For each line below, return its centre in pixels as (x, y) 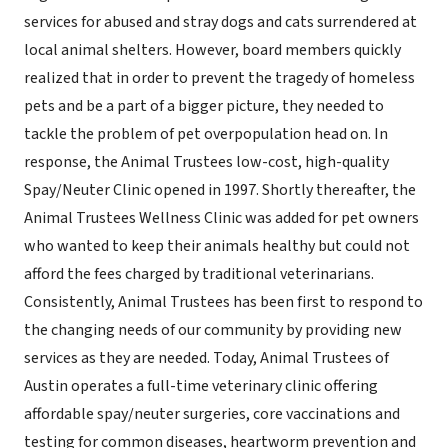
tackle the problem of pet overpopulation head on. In (206, 134)
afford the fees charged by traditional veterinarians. (199, 274)
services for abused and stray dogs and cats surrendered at (220, 22)
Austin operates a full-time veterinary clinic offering (201, 386)
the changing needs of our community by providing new (213, 330)
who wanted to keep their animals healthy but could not (217, 246)
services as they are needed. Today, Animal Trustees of (206, 358)
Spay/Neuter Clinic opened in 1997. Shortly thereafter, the (220, 190)
